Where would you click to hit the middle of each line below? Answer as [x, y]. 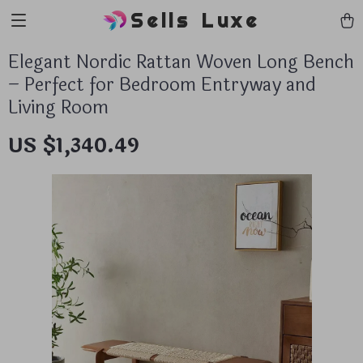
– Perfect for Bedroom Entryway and [162, 85]
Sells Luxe [195, 20]
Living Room [58, 108]
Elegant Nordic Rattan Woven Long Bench [181, 62]
